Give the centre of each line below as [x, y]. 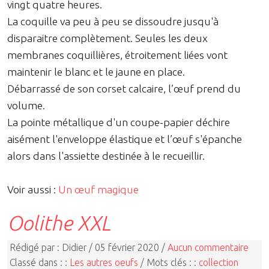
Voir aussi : [33, 189]
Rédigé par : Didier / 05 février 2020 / [89, 247]
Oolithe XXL [59, 222]
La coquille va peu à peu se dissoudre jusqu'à [113, 21]
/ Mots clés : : [168, 262]
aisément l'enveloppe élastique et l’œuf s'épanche [125, 139]
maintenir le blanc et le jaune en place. [96, 71]
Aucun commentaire [208, 247]
